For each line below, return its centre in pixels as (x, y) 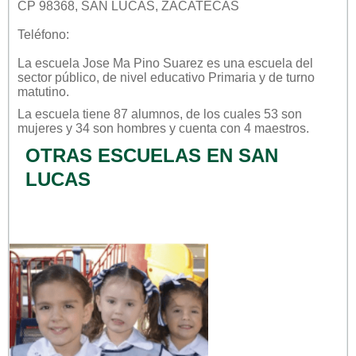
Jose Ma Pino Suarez (143, 63)
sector (36, 77)
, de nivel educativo (152, 77)
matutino (42, 91)
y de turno (285, 77)
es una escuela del (258, 63)
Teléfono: (43, 34)
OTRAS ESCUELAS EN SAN (152, 155)
